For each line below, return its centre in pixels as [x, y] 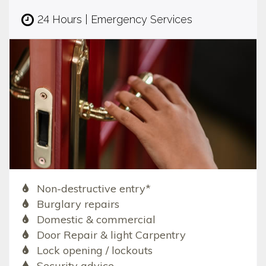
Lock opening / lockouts [94, 250]
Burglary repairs [78, 204]
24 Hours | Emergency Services [115, 20]
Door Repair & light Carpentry [111, 235]
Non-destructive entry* [94, 188]
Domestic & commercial [96, 219]
